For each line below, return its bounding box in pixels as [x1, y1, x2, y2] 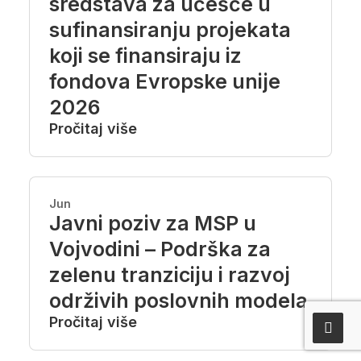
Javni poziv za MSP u [49, 211, 256, 235]
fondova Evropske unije [49, 69, 280, 93]
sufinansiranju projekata [49, 18, 291, 42]
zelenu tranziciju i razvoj [49, 263, 290, 287]
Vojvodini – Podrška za [49, 237, 271, 261]
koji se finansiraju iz [49, 44, 242, 68]
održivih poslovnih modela [49, 288, 308, 313]
